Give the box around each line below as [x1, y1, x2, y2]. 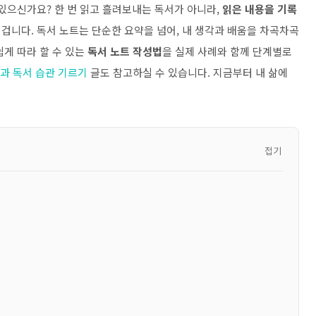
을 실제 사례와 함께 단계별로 [162, 44, 292, 59]
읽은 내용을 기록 [222, 1, 297, 16]
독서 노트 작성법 [87, 44, 162, 59]
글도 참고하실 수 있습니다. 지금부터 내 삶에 [87, 65, 288, 80]
